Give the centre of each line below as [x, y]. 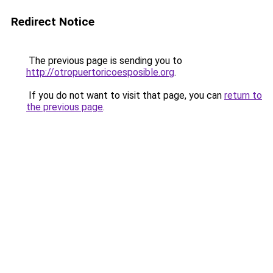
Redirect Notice [53, 22]
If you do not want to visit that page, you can [125, 95]
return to [243, 95]
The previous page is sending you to [104, 61]
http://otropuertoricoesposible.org [100, 72]
